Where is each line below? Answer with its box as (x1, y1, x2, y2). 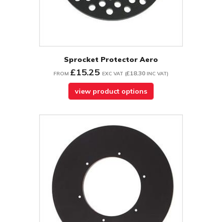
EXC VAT (102, 70, 123, 77)
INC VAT (147, 70, 167, 77)
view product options (75, 87, 147, 96)
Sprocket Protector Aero (64, 55, 158, 64)
